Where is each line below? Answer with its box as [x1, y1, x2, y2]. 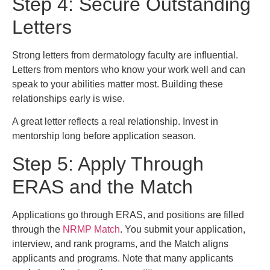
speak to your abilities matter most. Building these [12, 79, 223, 90]
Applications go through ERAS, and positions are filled [12, 209, 244, 220]
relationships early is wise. [12, 93, 125, 104]
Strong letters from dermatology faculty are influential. [12, 50, 238, 61]
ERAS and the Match [12, 175, 193, 198]
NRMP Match [63, 224, 120, 234]
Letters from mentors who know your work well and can [12, 64, 245, 75]
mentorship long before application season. [12, 131, 196, 142]
